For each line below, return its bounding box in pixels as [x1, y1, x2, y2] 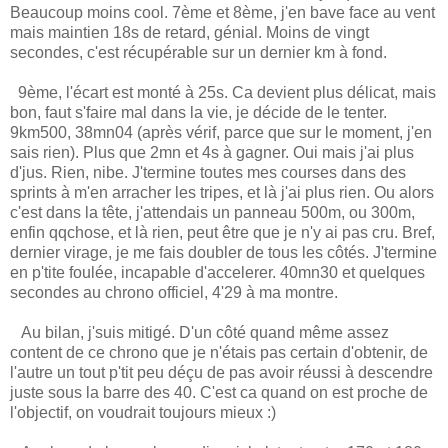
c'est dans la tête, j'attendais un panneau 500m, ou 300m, [10, 203, 415, 221]
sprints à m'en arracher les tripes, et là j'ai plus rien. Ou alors [10, 183, 434, 201]
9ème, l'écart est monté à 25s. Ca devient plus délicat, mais [10, 83, 436, 101]
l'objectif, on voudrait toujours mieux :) [10, 403, 276, 421]
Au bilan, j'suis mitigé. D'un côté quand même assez [10, 323, 389, 341]
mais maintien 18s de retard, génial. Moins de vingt [10, 23, 369, 41]
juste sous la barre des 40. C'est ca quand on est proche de [10, 383, 428, 401]
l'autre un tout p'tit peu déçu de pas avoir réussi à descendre [10, 363, 433, 381]
